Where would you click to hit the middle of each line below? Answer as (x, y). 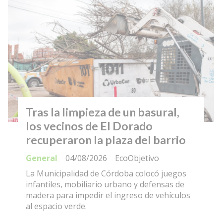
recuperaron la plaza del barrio (106, 140)
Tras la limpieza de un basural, (103, 112)
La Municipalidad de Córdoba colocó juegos (106, 174)
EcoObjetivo (137, 158)
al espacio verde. (56, 206)
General (42, 158)
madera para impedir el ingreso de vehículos (108, 195)
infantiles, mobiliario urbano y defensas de (105, 185)
